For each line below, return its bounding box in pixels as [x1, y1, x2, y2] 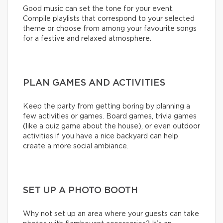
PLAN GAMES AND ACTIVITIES [23, 79, 165, 88]
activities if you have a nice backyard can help [23, 133, 178, 140]
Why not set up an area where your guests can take [23, 211, 199, 218]
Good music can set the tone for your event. [23, 5, 174, 13]
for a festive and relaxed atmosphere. [23, 35, 151, 43]
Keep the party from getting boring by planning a [23, 103, 190, 111]
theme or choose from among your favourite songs [23, 25, 197, 33]
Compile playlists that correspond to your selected [23, 15, 195, 23]
